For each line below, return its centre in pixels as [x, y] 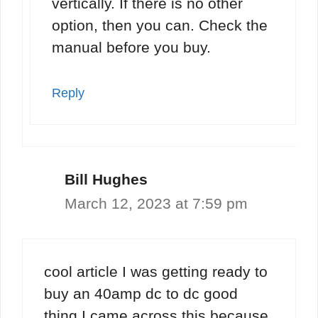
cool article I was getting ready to [156, 272]
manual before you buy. [131, 48]
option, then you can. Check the [160, 26]
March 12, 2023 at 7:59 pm [156, 203]
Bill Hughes [106, 179]
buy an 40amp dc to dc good [141, 294]
